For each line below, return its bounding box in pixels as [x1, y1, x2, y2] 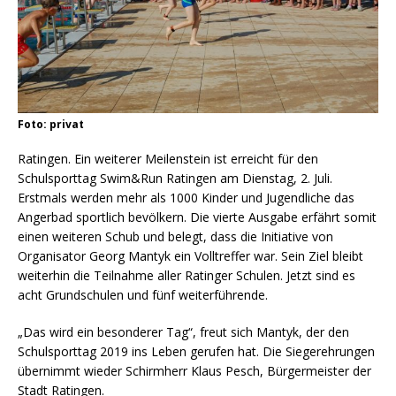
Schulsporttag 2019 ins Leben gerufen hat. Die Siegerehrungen [18, 342, 375, 360]
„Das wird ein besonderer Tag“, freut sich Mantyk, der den [18, 323, 349, 340]
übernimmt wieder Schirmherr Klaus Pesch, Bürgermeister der [18, 362, 371, 379]
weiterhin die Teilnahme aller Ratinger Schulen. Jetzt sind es [18, 266, 355, 284]
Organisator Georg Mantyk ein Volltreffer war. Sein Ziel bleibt [18, 247, 363, 264]
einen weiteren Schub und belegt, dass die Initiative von [18, 227, 333, 245]
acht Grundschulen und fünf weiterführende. [18, 286, 268, 303]
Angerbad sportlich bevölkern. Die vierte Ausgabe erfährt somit [18, 208, 377, 225]
